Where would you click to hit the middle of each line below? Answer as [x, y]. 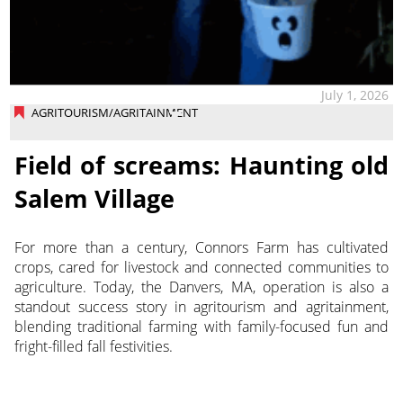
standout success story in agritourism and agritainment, [201, 306]
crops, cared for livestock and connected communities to [201, 267]
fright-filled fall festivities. [93, 346]
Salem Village [94, 198]
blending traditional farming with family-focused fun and [201, 326]
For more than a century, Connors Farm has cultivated [201, 247]
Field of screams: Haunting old [201, 165]
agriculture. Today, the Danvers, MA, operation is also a [201, 287]
